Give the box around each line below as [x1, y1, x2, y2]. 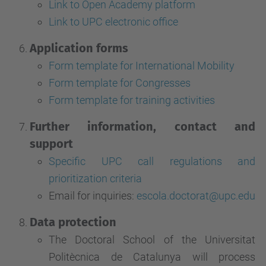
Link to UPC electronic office [49, 15, 178, 28]
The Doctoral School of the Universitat [49, 233, 255, 246]
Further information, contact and [30, 119, 255, 134]
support [30, 137, 73, 151]
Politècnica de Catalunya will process [49, 251, 255, 264]
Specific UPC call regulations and [49, 155, 255, 168]
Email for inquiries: [49, 189, 137, 202]
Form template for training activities [49, 94, 215, 107]
